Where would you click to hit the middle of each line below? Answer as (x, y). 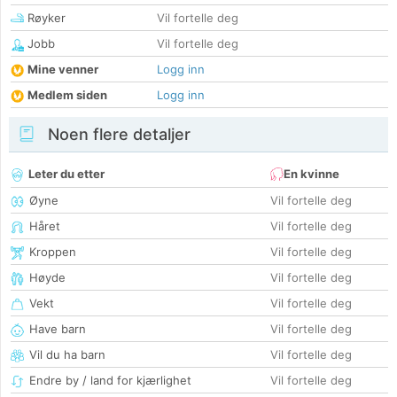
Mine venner (63, 70)
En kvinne (311, 174)
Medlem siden (67, 95)
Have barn (58, 329)
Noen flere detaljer (117, 135)
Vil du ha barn (67, 355)
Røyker (45, 18)
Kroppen (53, 252)
